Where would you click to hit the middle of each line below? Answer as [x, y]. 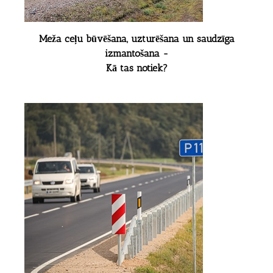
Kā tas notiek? [136, 68]
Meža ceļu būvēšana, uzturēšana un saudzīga [136, 39]
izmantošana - [136, 54]
